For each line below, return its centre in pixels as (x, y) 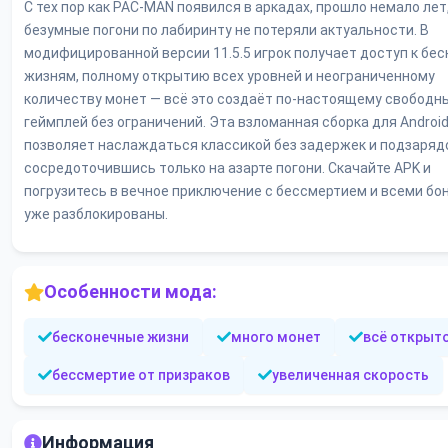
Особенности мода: (130, 292)
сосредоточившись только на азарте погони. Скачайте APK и (227, 168)
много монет (276, 337)
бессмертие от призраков (141, 375)
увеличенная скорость (350, 375)
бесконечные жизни (120, 337)
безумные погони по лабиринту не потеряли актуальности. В (226, 30)
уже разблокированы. (96, 214)
